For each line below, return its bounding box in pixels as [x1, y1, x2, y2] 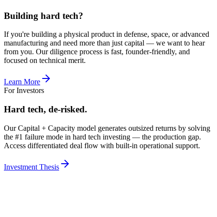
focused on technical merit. [4, 56, 86, 65]
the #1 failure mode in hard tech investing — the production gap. [4, 132, 201, 141]
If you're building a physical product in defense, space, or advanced [4, 30, 209, 39]
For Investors [4, 86, 44, 95]
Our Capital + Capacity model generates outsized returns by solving [4, 124, 210, 132]
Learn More [4, 77, 40, 86]
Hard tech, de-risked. [4, 104, 87, 115]
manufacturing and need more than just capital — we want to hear [4, 39, 205, 47]
